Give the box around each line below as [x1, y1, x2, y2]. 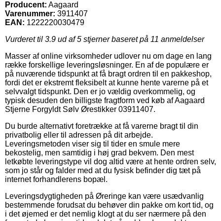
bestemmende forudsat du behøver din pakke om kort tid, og [5, 200, 214, 209]
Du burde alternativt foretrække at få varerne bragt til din [5, 121, 198, 130]
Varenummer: [5, 9, 55, 18]
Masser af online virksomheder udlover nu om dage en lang [5, 51, 212, 60]
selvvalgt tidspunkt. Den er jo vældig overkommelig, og [5, 87, 195, 96]
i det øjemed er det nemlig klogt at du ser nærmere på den [5, 209, 206, 218]
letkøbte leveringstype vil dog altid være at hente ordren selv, [5, 157, 216, 166]
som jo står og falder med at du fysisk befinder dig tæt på [5, 166, 201, 175]
